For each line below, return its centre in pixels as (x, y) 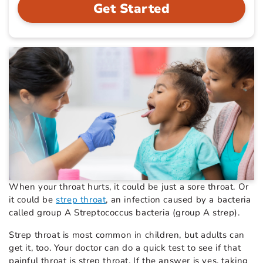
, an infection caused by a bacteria (178, 199)
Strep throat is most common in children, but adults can (127, 235)
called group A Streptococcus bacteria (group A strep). (124, 212)
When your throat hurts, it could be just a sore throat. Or (129, 186)
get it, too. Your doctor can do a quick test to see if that (125, 247)
